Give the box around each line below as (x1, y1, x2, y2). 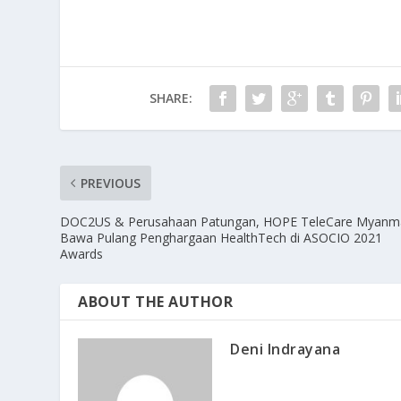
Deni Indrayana (230, 339, 341, 360)
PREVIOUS (81, 175, 141, 192)
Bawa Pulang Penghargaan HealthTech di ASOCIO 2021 (60, 229, 383, 247)
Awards (60, 245, 104, 263)
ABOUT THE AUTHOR (78, 292, 234, 312)
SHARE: (149, 90, 192, 107)
